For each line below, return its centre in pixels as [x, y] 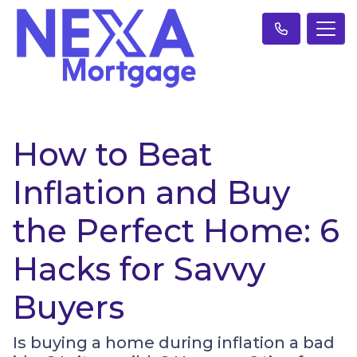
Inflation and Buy [151, 192]
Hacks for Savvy [139, 269]
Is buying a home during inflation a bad [174, 342]
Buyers [69, 307]
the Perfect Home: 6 [176, 230]
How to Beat [112, 154]
